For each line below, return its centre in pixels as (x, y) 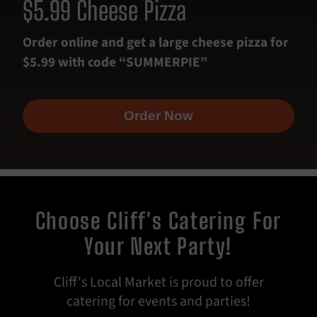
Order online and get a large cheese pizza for (156, 42)
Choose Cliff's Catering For (158, 220)
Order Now (158, 115)
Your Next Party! (158, 246)
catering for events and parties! (158, 301)
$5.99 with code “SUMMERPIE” (115, 62)
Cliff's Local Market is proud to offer (158, 282)
